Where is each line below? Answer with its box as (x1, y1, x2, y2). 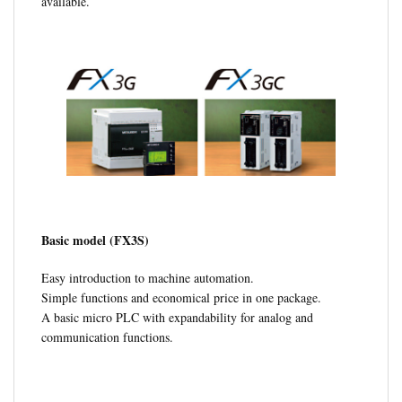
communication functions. (41, 328, 173, 345)
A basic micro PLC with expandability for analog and (41, 308, 313, 326)
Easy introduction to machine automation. (41, 268, 254, 286)
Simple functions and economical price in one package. (41, 288, 321, 306)
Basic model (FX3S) (41, 230, 149, 249)
